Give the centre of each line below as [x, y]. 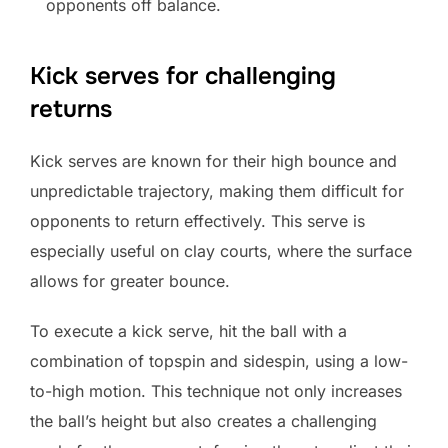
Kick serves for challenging [183, 76]
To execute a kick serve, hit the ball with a [188, 331]
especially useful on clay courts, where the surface [221, 251]
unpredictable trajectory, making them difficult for [217, 191]
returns [71, 109]
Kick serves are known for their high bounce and [213, 161]
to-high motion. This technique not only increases [216, 391]
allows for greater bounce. [130, 281]
